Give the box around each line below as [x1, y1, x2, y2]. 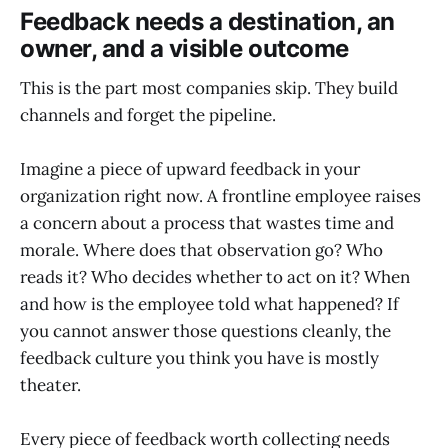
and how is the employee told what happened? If [20, 293, 399, 316]
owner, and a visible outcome [20, 33, 349, 63]
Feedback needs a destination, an [20, 6, 395, 36]
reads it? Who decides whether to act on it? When [20, 266, 410, 289]
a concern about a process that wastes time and [20, 212, 394, 235]
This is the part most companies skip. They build [20, 77, 398, 100]
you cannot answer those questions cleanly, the [20, 320, 391, 343]
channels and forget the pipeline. [20, 104, 276, 127]
